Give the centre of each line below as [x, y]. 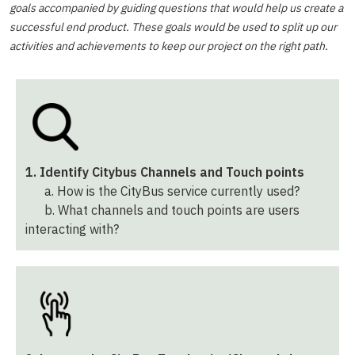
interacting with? [72, 229]
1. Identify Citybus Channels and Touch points [165, 172]
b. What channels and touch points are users [162, 210]
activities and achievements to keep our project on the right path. [169, 46]
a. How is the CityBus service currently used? [162, 191]
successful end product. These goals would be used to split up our [173, 27]
